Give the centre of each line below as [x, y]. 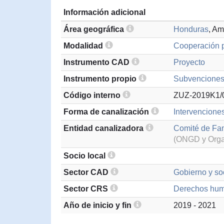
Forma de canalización [107, 112]
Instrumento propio [101, 79]
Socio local [85, 156]
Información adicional [104, 12]
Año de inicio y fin [98, 205]
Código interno [93, 95]
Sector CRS [87, 189]
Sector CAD [87, 172]
